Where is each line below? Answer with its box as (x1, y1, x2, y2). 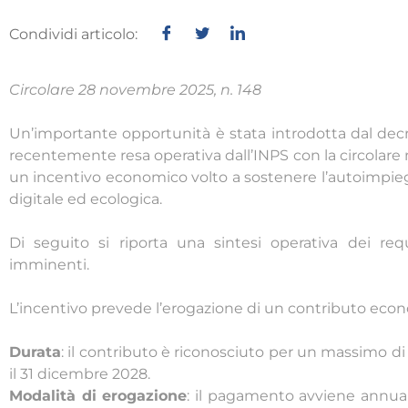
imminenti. (9, 256, 89, 274)
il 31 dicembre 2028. (9, 365, 150, 383)
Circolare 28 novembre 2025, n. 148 (9, 81, 261, 99)
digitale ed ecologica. (9, 190, 162, 209)
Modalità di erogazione (9, 387, 188, 405)
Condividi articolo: (9, 25, 138, 44)
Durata (9, 343, 61, 362)
